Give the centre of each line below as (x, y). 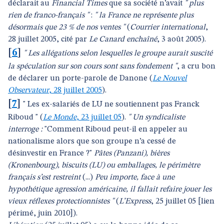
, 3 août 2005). (181, 39)
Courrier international (168, 27)
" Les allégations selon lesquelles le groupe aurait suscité (118, 53)
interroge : (26, 129)
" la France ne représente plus (144, 15)
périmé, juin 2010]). (43, 213)
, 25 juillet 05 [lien (183, 201)
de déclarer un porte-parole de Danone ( (80, 78)
